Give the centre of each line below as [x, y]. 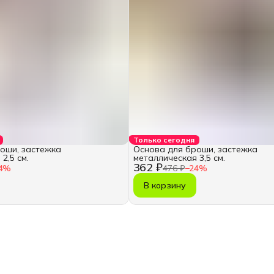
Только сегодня [164, 140]
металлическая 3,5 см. [179, 158]
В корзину [165, 186]
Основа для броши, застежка [195, 150]
